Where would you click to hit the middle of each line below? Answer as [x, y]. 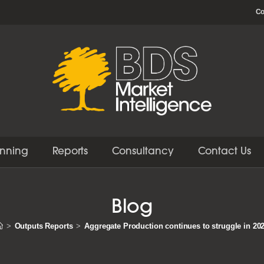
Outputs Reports [44, 226]
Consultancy [143, 152]
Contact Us [225, 152]
